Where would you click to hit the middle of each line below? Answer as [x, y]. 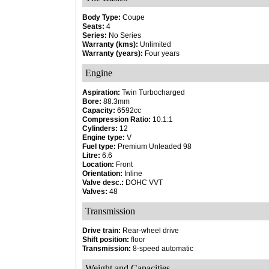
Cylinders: [100, 128]
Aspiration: [101, 92]
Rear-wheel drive [150, 231]
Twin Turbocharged [153, 92]
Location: [98, 165]
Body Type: [101, 17]
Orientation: [102, 174]
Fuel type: [99, 147]
